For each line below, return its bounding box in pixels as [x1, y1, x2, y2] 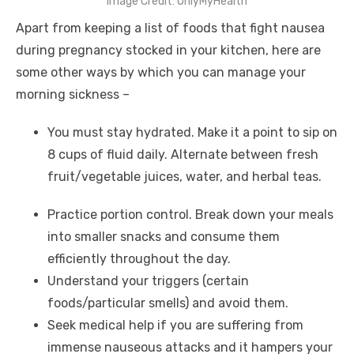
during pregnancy [16, 42, 126, 58]
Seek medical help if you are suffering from [47, 317, 303, 333]
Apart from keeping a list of [16, 20, 183, 36]
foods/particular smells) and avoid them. [47, 295, 292, 311]
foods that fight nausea [183, 20, 325, 36]
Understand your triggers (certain [47, 273, 249, 288]
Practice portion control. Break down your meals [47, 206, 333, 222]
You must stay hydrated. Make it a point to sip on [47, 124, 337, 140]
